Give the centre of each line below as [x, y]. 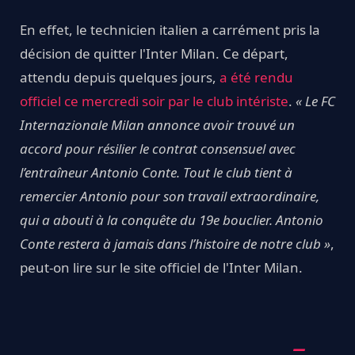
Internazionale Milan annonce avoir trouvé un [157, 125]
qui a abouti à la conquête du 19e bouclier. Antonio [172, 220]
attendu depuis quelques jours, [120, 78]
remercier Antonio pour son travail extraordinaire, [170, 197]
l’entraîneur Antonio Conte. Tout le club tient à [156, 173]
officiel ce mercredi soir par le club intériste [154, 101]
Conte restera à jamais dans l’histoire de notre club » [175, 244]
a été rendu [256, 78]
